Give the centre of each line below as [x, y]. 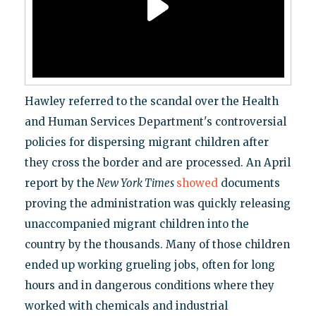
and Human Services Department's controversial [155, 122]
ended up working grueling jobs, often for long [150, 265]
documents [249, 183]
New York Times [135, 183]
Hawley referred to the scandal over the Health [151, 102]
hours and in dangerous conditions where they [149, 286]
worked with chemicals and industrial [126, 306]
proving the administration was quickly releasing [157, 204]
